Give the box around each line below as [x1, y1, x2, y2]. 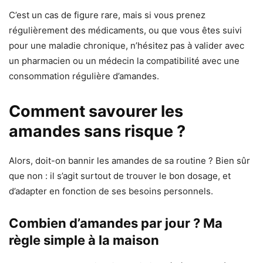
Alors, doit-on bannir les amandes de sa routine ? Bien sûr [9, 154, 250, 166]
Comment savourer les [9, 101, 183, 121]
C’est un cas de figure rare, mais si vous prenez [9, 9, 205, 21]
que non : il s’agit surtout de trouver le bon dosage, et [9, 170, 231, 181]
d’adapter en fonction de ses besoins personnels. [9, 185, 213, 197]
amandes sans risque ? [9, 121, 186, 141]
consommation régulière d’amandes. [9, 70, 159, 82]
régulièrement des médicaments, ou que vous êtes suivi [9, 24, 242, 36]
